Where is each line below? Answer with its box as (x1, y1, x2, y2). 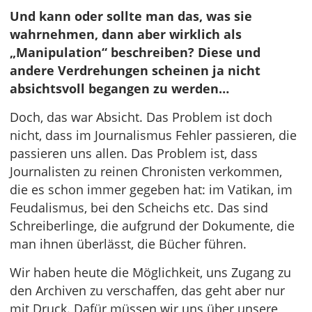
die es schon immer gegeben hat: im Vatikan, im (10, 181, 292, 198)
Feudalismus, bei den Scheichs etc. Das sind (10, 199, 268, 216)
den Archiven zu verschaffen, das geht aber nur (10, 282, 285, 299)
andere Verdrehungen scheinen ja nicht (10, 62, 260, 79)
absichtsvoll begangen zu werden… (10, 80, 229, 97)
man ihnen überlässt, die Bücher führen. (10, 235, 247, 252)
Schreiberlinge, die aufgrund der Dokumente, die (10, 217, 295, 234)
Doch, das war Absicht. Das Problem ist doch (10, 109, 272, 125)
